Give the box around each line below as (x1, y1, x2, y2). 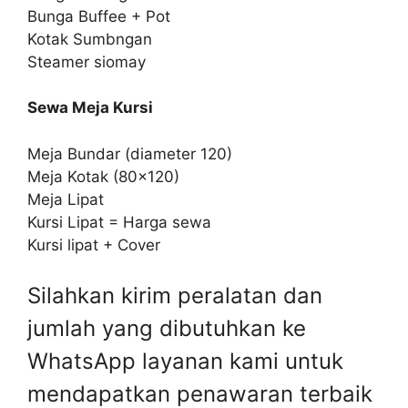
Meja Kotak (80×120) (27, 167, 179, 186)
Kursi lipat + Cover (27, 235, 160, 254)
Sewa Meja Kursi (27, 98, 153, 117)
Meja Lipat (27, 189, 104, 209)
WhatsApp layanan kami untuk (27, 348, 343, 375)
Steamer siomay (27, 52, 146, 71)
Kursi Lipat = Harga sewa (27, 212, 211, 231)
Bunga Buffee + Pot (27, 6, 170, 25)
